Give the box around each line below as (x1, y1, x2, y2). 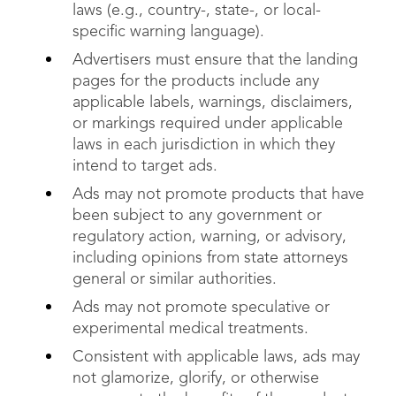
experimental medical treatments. (72, 321, 308, 337)
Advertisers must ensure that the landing (72, 52, 358, 68)
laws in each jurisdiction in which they (72, 137, 335, 153)
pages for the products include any (72, 73, 319, 89)
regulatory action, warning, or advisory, (72, 229, 346, 245)
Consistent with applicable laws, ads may (72, 349, 360, 365)
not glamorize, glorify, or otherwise (72, 370, 319, 386)
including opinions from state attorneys (72, 250, 348, 266)
